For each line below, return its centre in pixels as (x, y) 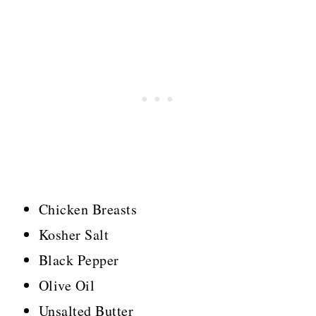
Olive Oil (67, 286)
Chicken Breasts (88, 209)
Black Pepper (79, 260)
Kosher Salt (74, 235)
